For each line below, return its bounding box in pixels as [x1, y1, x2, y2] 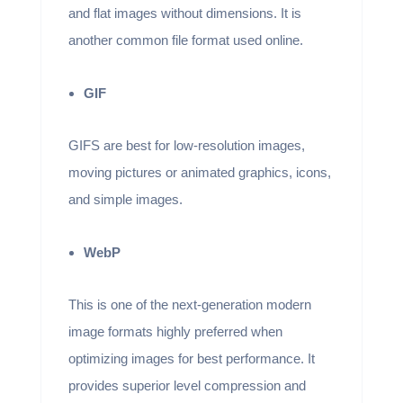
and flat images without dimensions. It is [67, 5, 301, 21]
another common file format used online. [67, 32, 303, 48]
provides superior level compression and [67, 378, 306, 393]
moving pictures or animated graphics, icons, [67, 165, 331, 180]
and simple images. [67, 192, 186, 207]
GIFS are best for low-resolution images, [67, 138, 305, 153]
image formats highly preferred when [67, 324, 282, 339]
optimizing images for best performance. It [67, 351, 315, 366]
